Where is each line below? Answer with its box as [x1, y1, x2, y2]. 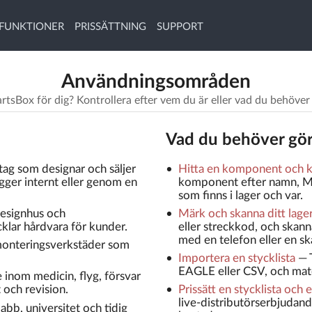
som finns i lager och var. [178, 189, 303, 201]
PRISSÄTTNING [74, 21, 146, 32]
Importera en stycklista [178, 252, 295, 265]
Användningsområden [61, 72, 251, 92]
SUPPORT [156, 21, 203, 32]
